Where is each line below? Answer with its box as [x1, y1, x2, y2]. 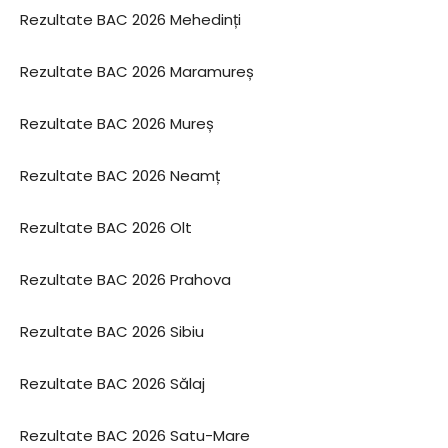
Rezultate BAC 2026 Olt [20, 217, 192, 238]
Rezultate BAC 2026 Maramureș [20, 61, 254, 82]
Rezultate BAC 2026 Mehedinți [20, 9, 241, 30]
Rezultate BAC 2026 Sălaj [20, 373, 205, 394]
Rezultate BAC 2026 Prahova [20, 269, 231, 290]
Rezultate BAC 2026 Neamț [20, 165, 220, 186]
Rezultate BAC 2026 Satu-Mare [20, 425, 250, 446]
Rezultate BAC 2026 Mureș [20, 113, 214, 134]
